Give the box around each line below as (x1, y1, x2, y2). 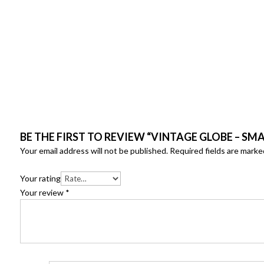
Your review (19, 187, 65, 197)
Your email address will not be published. (19, 145, 168, 156)
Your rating (19, 173, 61, 183)
